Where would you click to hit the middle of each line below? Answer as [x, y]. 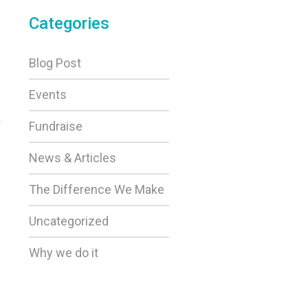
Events [47, 95]
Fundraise [55, 126]
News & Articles [72, 158]
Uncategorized [68, 221]
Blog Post [55, 63]
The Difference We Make [96, 189]
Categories [69, 23]
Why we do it [63, 253]
